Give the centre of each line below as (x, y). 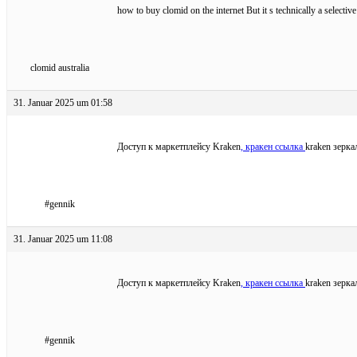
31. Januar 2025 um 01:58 (63, 102)
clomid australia (59, 67)
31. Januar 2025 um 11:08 (63, 239)
